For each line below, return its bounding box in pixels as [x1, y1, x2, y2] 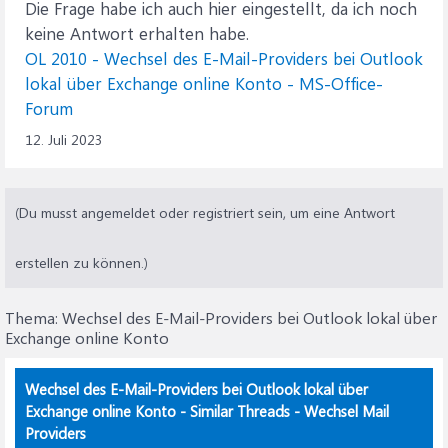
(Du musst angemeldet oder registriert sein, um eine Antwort [15, 203, 395, 222]
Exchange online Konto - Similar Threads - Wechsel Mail [25, 401, 389, 421]
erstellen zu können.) [15, 253, 148, 272]
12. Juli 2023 [25, 130, 103, 149]
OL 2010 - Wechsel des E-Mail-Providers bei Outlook [25, 47, 423, 69]
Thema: [5, 307, 62, 328]
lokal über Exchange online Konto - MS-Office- [25, 72, 383, 94]
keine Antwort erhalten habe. [25, 22, 249, 44]
